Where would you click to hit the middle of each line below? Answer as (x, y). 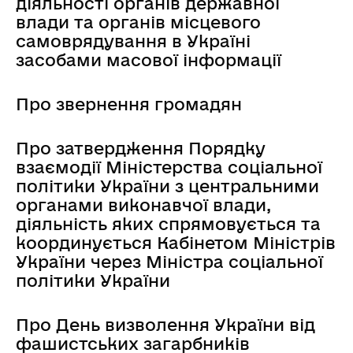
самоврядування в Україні (133, 41)
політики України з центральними (167, 186)
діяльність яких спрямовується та (168, 223)
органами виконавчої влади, (143, 204)
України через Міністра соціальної (169, 261)
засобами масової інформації (149, 59)
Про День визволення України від (165, 324)
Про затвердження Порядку (141, 148)
